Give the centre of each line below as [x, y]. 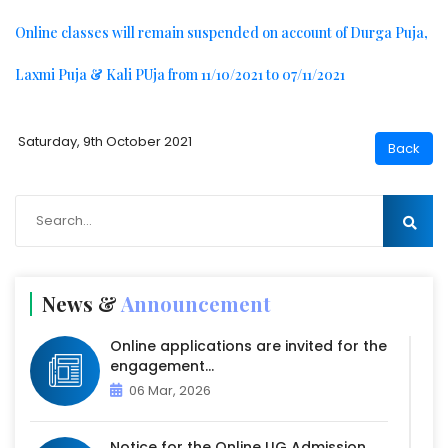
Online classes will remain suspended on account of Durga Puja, [221, 33]
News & [81, 304]
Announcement [196, 304]
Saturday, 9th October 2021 [103, 142]
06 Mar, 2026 [170, 391]
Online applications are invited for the [248, 346]
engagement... [162, 366]
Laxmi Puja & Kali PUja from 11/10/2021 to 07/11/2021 [180, 75]
